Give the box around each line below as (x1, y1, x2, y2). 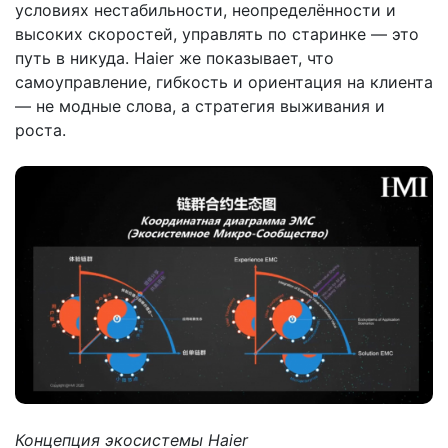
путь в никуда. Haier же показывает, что (15, 47, 334, 68)
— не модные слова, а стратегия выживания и (15, 95, 385, 116)
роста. (15, 119, 66, 140)
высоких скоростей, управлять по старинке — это (15, 23, 419, 44)
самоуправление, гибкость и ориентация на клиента (15, 71, 433, 92)
